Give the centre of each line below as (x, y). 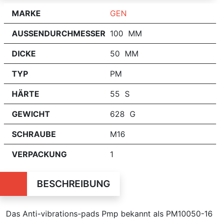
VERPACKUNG (39, 154)
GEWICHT (31, 114)
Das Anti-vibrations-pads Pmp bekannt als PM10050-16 (109, 213)
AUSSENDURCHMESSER (59, 33)
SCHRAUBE (34, 134)
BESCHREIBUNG (73, 183)
